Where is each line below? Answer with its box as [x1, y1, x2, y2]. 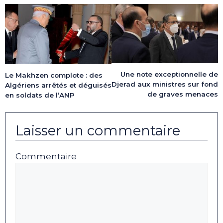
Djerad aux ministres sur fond [111, 80, 218, 89]
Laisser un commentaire [15, 122, 180, 139]
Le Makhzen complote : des [5, 71, 103, 79]
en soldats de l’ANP [5, 91, 75, 99]
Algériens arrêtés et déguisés [5, 81, 111, 89]
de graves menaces [147, 90, 218, 99]
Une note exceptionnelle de [120, 70, 218, 79]
